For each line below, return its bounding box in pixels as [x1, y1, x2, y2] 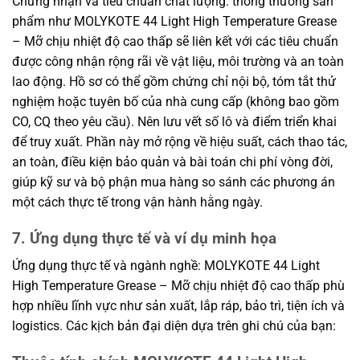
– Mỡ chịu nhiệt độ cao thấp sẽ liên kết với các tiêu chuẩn [12, 33, 338, 49]
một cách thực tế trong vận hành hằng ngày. [12, 194, 263, 210]
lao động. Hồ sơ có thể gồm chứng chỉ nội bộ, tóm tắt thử [12, 73, 336, 89]
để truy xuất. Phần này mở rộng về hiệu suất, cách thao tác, [12, 133, 347, 149]
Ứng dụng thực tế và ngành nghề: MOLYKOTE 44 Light [12, 258, 320, 274]
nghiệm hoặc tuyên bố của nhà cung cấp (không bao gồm [12, 93, 339, 109]
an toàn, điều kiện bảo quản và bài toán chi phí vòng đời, [12, 153, 333, 170]
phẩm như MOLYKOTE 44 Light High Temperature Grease [12, 13, 337, 29]
